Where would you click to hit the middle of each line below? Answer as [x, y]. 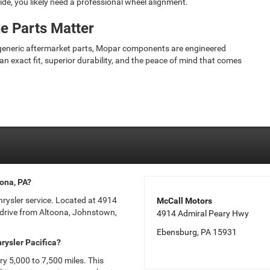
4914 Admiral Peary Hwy [203, 213]
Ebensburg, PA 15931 [197, 232]
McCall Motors [184, 200]
